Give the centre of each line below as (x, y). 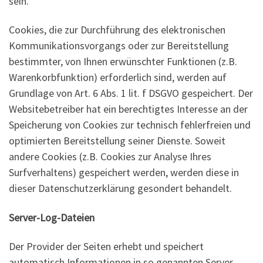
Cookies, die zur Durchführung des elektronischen (117, 30)
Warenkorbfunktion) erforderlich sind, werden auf (118, 77)
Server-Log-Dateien (52, 217)
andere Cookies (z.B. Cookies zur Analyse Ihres (110, 157)
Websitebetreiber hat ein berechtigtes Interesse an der (128, 109)
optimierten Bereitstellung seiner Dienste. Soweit (117, 141)
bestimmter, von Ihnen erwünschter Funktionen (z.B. (123, 62)
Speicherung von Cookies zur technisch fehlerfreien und (130, 125)
